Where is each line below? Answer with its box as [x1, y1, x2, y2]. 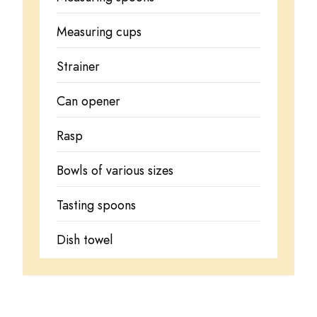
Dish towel [57, 230, 113, 249]
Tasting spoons [57, 195, 136, 214]
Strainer [57, 57, 100, 76]
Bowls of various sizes [57, 161, 173, 180]
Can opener [57, 91, 120, 110]
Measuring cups [57, 22, 142, 41]
